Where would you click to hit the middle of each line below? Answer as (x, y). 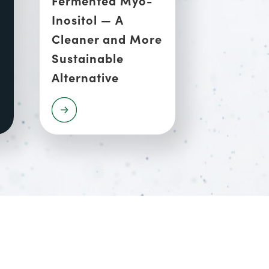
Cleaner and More (107, 38)
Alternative (86, 77)
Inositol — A (88, 19)
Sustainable (88, 57)
